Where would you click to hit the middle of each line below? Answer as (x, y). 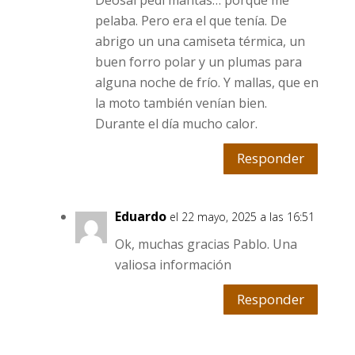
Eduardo (140, 216)
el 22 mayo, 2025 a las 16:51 (242, 216)
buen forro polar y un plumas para (198, 62)
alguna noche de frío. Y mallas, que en (206, 83)
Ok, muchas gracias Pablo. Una (206, 244)
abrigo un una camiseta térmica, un (200, 42)
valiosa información (173, 264)
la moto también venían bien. (181, 103)
